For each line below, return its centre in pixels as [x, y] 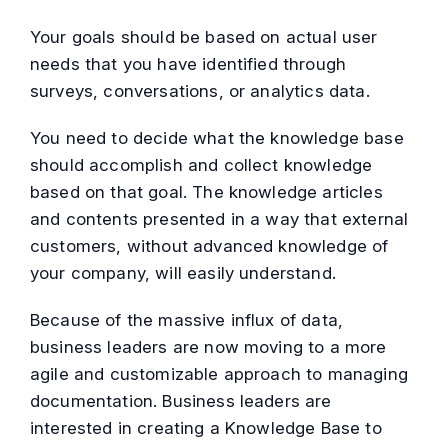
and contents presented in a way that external [219, 219]
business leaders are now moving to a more [208, 347]
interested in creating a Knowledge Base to [206, 428]
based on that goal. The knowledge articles [206, 192]
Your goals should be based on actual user [204, 37]
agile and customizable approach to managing [219, 374]
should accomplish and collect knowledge [201, 165]
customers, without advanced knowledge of [209, 246]
